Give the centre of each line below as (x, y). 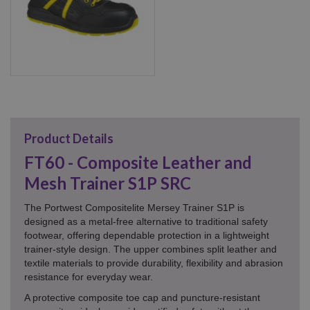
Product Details (69, 138)
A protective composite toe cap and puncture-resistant (142, 297)
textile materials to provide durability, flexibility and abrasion (154, 263)
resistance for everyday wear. (89, 276)
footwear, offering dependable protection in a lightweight (147, 235)
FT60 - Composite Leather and (138, 162)
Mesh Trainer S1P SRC (108, 183)
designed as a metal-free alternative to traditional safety (146, 221)
